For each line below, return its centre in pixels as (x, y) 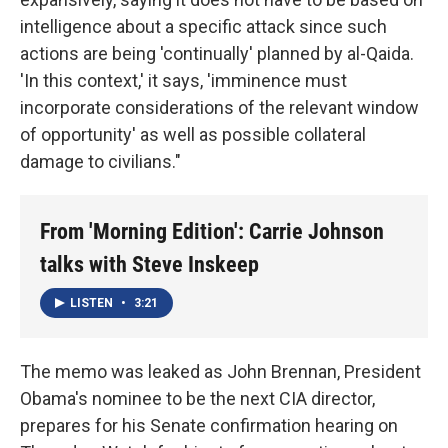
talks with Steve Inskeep (149, 264)
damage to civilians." (100, 161)
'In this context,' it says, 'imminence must (183, 80)
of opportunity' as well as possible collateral (193, 134)
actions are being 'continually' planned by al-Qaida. (217, 53)
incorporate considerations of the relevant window (219, 107)
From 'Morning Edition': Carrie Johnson (212, 231)
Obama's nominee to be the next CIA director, (197, 398)
